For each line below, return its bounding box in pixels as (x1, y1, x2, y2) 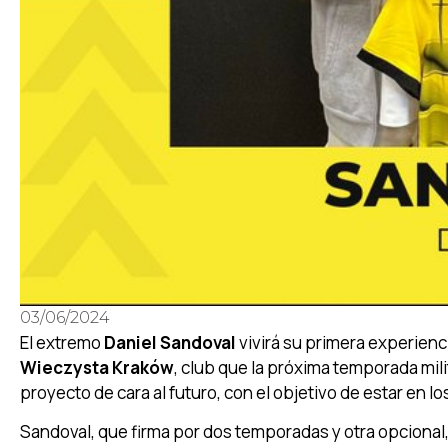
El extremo (20, 331, 101, 354)
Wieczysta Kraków (20, 356, 174, 379)
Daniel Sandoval (101, 331, 236, 354)
